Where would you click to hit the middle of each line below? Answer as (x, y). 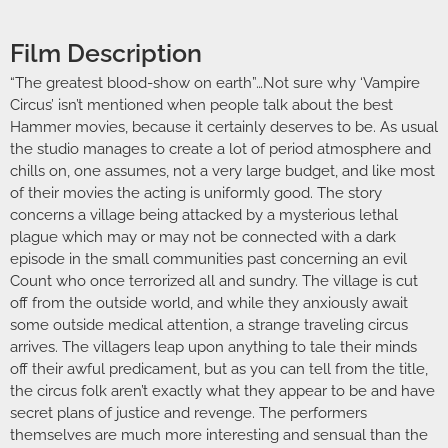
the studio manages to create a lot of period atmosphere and (220, 149)
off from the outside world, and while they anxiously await (209, 303)
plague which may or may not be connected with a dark (203, 237)
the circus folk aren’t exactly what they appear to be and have (222, 391)
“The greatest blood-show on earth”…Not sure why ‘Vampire (215, 83)
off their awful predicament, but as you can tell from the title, (219, 369)
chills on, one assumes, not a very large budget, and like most (222, 171)
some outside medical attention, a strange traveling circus (209, 325)
